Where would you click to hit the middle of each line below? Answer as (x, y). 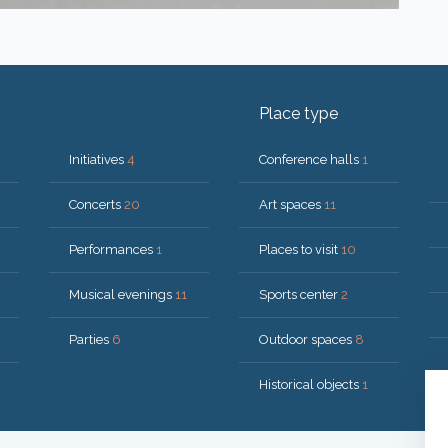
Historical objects (310, 384)
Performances (112, 249)
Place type (298, 113)
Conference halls (310, 159)
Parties (90, 339)
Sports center (300, 294)
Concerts (96, 204)
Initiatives (98, 159)
